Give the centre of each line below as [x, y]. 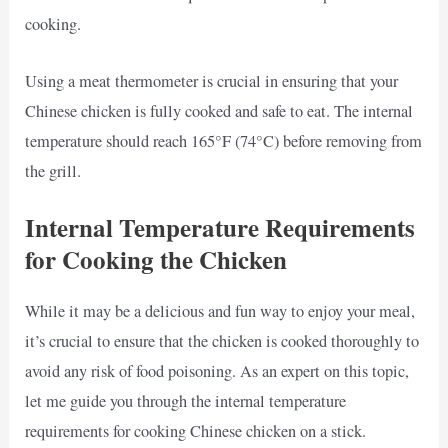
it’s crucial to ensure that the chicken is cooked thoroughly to [222, 340]
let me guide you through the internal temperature [186, 400]
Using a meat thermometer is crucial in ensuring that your [212, 80]
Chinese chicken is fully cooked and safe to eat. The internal [219, 110]
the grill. [53, 170]
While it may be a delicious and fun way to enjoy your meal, [220, 310]
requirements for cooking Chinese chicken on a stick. [196, 430]
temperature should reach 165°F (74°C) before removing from [224, 140]
